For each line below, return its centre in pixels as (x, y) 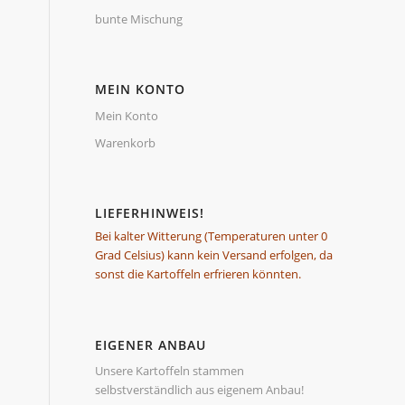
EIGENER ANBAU (151, 345)
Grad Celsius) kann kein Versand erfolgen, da (214, 255)
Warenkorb (126, 143)
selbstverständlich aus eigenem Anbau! (200, 390)
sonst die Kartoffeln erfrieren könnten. (198, 274)
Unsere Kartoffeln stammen (170, 371)
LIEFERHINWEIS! (150, 213)
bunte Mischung (139, 19)
